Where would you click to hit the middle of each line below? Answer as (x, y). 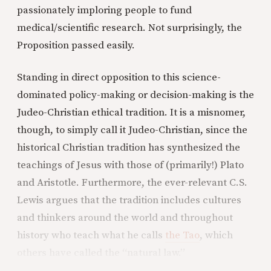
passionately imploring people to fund (104, 10)
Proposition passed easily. (76, 45)
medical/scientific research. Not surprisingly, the (129, 28)
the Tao (182, 235)
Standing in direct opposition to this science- (119, 77)
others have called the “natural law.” (101, 253)
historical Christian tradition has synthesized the (129, 148)
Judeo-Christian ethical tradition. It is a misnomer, (131, 113)
